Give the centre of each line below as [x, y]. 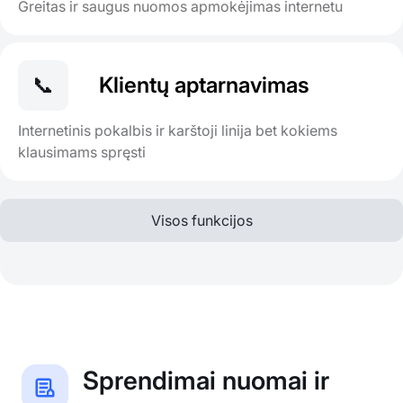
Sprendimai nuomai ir [206, 381]
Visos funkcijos [201, 221]
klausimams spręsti [82, 152]
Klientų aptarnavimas [204, 85]
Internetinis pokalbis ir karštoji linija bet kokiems [178, 131]
